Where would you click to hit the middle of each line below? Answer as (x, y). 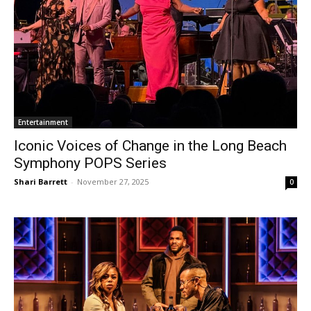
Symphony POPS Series (90, 163)
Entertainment (43, 123)
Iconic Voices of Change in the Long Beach (150, 146)
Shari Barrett (41, 182)
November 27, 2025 (113, 182)
